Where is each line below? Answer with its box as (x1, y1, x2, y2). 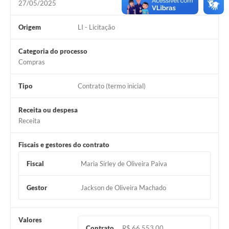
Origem (18, 23, 41, 32)
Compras (18, 58, 45, 66)
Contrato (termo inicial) (77, 82, 146, 90)
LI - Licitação (77, 23, 115, 32)
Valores (18, 216, 42, 224)
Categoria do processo (18, 47, 87, 56)
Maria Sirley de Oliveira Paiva (81, 159, 168, 168)
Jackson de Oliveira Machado (81, 184, 167, 192)
